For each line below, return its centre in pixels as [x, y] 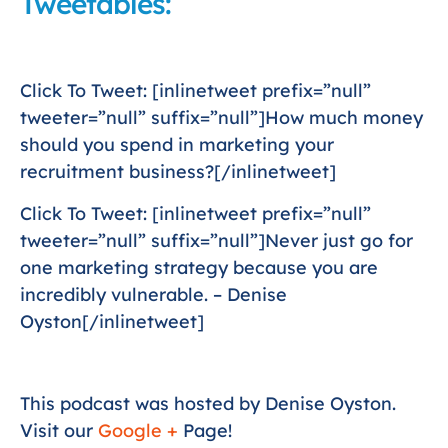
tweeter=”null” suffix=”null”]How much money [221, 118]
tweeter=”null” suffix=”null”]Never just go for [216, 240]
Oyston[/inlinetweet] [112, 321]
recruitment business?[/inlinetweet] [178, 172]
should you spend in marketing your [177, 145]
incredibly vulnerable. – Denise [153, 294]
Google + [135, 431]
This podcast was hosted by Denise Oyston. [208, 404]
